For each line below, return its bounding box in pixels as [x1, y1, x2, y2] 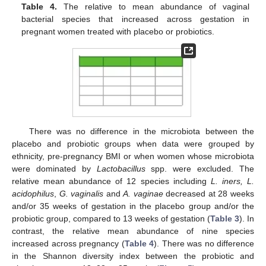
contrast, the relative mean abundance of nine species [12, 226, 254, 236]
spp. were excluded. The [145, 163, 255, 173]
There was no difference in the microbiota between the [28, 126, 254, 136]
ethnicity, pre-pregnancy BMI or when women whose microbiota [12, 151, 254, 161]
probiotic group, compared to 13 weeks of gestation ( [12, 213, 210, 223]
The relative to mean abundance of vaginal [57, 2, 249, 12]
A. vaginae [123, 188, 163, 198]
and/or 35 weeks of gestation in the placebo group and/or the [12, 201, 254, 211]
